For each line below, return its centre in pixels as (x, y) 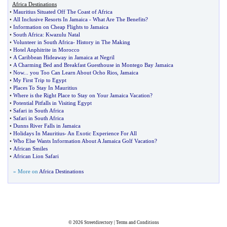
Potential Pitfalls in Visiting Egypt (52, 103)
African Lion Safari (36, 156)
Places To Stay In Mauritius (45, 88)
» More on (26, 171)
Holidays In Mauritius (39, 133)
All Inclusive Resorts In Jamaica (50, 19)
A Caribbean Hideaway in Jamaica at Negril (64, 57)
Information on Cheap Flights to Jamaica (61, 27)
